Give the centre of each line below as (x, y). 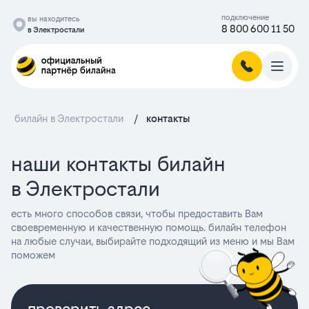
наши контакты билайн (118, 164)
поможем (33, 255)
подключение (245, 18)
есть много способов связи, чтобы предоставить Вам (137, 213)
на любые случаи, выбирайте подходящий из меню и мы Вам (153, 241)
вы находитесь (53, 19)
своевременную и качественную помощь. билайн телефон (149, 227)
